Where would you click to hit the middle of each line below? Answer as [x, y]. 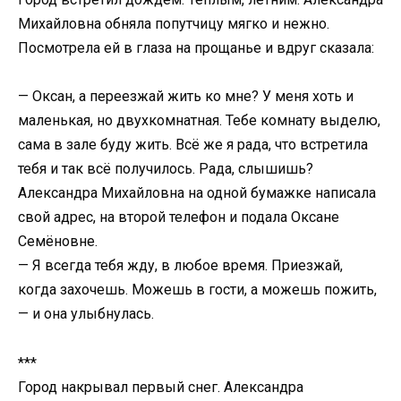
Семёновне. [58, 242]
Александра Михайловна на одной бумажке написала [197, 193]
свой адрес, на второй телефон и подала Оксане [179, 218]
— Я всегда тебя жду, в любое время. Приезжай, [180, 266]
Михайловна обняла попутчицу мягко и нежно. [174, 24]
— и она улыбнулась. [86, 314]
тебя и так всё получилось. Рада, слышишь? [166, 169]
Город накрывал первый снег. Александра [161, 387]
